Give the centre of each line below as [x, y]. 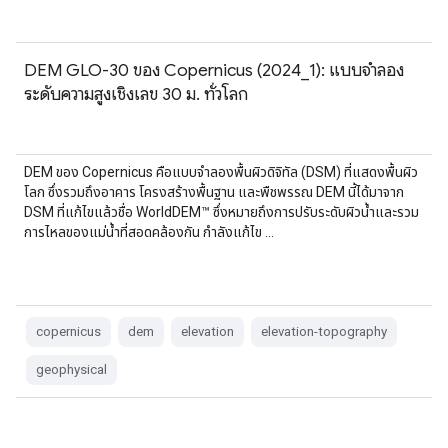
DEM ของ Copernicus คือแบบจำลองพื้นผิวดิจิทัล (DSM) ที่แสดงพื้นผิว [221, 172]
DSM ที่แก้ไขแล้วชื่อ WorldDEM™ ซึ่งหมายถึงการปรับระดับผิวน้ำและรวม [221, 212]
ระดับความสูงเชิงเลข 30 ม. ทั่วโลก [136, 94]
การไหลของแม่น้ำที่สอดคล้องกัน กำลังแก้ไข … [149, 232]
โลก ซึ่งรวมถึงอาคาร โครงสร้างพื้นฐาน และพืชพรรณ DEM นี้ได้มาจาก [214, 192]
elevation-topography [324, 331]
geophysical [71, 369]
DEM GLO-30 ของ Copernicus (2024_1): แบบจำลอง [214, 70]
